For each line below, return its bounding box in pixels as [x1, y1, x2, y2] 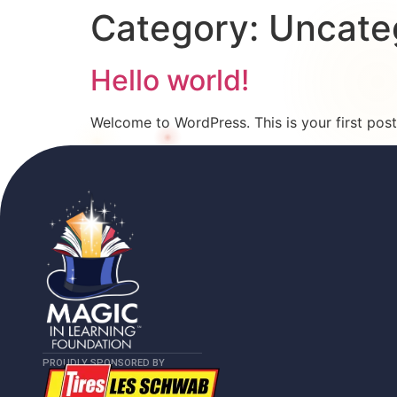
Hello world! [90, 63, 249, 97]
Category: [90, 6, 269, 50]
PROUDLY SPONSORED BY [43, 357, 165, 370]
